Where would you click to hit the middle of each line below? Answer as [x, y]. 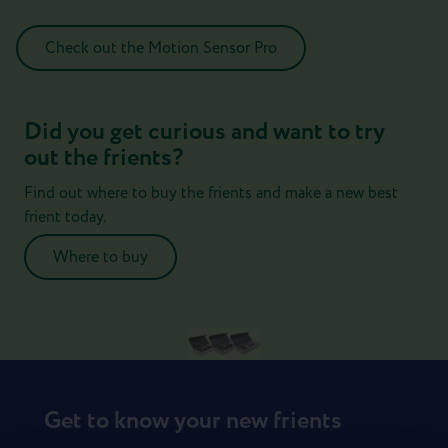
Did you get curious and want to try [204, 131]
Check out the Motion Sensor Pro [160, 47]
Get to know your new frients [193, 420]
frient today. [65, 216]
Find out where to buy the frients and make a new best [211, 192]
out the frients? [103, 157]
